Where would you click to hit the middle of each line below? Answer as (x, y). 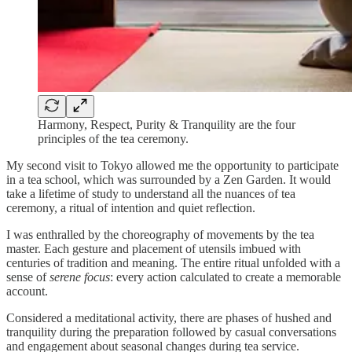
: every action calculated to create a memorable (225, 277)
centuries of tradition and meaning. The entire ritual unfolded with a (173, 262)
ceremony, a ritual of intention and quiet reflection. (131, 207)
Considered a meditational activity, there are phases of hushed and (169, 317)
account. (27, 291)
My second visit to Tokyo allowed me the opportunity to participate (172, 165)
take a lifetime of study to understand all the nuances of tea (151, 193)
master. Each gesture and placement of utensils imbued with (154, 248)
